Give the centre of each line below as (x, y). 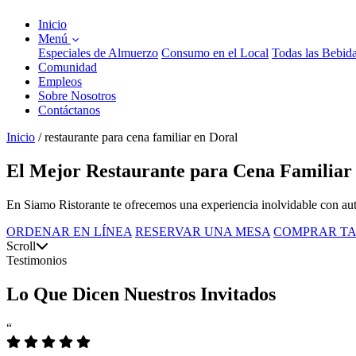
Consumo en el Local (215, 53)
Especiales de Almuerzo (98, 53)
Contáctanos (69, 110)
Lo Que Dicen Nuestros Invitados (141, 294)
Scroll (21, 246)
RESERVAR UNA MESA (203, 231)
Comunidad (68, 67)
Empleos (60, 81)
